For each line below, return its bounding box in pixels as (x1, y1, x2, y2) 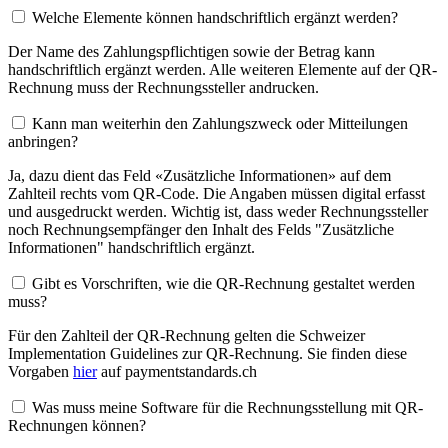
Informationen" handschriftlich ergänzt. (8, 238, 255, 256)
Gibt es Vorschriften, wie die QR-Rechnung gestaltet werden (32, 274, 415, 292)
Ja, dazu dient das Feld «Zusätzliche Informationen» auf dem (8, 166, 391, 184)
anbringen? (8, 132, 78, 150)
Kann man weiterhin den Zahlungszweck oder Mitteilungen (32, 114, 408, 132)
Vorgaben (8, 362, 73, 380)
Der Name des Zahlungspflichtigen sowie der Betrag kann (8, 42, 375, 60)
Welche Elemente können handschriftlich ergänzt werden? (32, 8, 398, 26)
